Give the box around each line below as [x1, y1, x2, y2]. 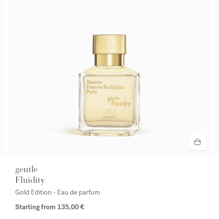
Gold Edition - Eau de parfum [15, 188, 101, 197]
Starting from [15, 202, 58, 212]
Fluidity [15, 175, 45, 186]
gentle [15, 164, 38, 175]
